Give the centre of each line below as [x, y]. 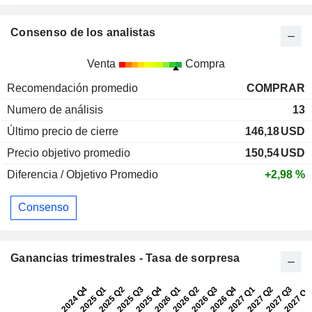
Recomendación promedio [72, 88]
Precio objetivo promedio [69, 153]
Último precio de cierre [63, 131]
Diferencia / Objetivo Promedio [83, 174]
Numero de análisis [55, 109]
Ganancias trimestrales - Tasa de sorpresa [125, 258]
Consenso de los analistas [83, 32]
